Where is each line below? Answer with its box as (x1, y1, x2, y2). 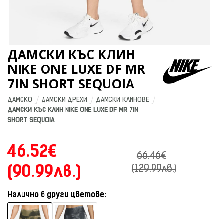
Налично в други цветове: (7, 191, 106, 199)
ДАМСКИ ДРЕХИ (41, 96, 87, 104)
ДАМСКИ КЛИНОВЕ (96, 96, 149, 104)
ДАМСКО (7, 96, 32, 104)
